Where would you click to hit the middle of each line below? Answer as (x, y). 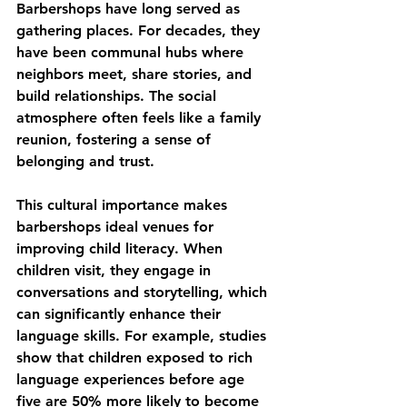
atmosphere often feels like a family (141, 118)
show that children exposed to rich (137, 357)
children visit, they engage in (116, 270)
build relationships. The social (119, 96)
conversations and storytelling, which (144, 292)
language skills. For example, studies (144, 336)
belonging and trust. (85, 161)
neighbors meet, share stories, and (136, 74)
